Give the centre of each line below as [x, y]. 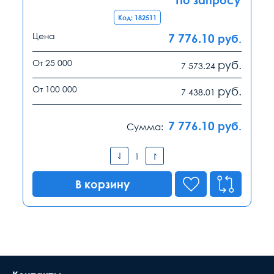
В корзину [102, 184]
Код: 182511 [137, 18]
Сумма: [145, 127]
